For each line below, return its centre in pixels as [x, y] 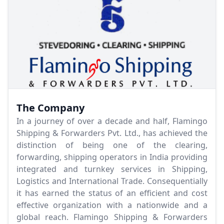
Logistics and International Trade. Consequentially [112, 181]
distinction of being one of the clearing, [112, 145]
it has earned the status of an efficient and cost [112, 193]
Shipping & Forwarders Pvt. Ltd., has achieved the [112, 133]
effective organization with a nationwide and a [112, 205]
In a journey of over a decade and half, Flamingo [112, 121]
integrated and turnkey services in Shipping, [112, 169]
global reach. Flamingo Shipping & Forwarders [112, 217]
